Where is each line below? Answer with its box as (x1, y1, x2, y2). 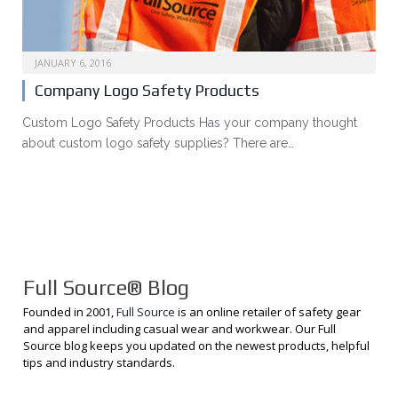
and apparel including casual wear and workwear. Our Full (23, 320, 336, 337)
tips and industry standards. (23, 354, 175, 370)
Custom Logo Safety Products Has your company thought (22, 115, 357, 130)
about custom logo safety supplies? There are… (22, 135, 294, 150)
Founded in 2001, (23, 303, 116, 320)
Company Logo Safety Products (35, 80, 259, 99)
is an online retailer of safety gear (175, 303, 361, 320)
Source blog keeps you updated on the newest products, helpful (23, 337, 370, 354)
